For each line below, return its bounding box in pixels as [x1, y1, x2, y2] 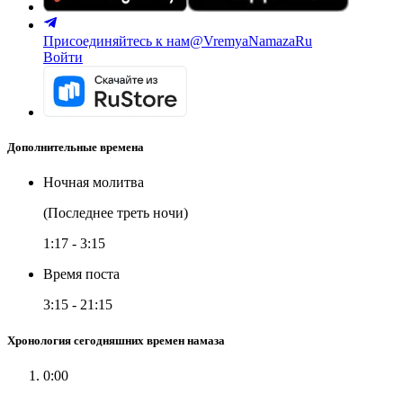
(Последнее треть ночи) [43, 205, 188, 221]
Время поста [43, 266, 120, 282]
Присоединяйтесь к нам [43, 33, 190, 49]
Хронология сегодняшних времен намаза [7, 333, 225, 347]
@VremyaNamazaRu [190, 33, 312, 49]
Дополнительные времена [7, 140, 144, 155]
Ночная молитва [43, 175, 144, 191]
